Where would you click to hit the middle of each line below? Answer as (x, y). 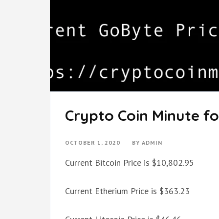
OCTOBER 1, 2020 (93, 142)
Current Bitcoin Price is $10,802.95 (130, 163)
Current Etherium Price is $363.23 (127, 191)
